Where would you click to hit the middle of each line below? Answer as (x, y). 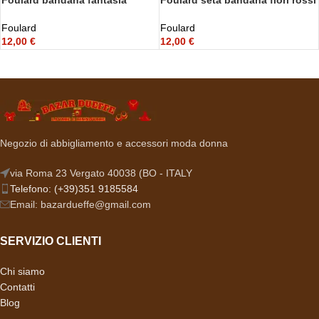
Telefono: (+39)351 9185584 (74, 189)
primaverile (28, 13)
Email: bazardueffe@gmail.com (80, 205)
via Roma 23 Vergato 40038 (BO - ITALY (101, 173)
